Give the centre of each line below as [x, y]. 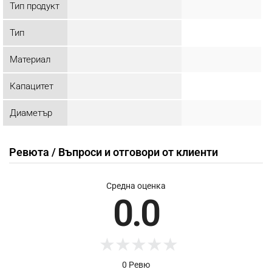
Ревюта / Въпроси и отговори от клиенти [114, 152]
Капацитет [32, 87]
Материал [30, 60]
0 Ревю [136, 265]
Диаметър [31, 113]
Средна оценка [136, 186]
